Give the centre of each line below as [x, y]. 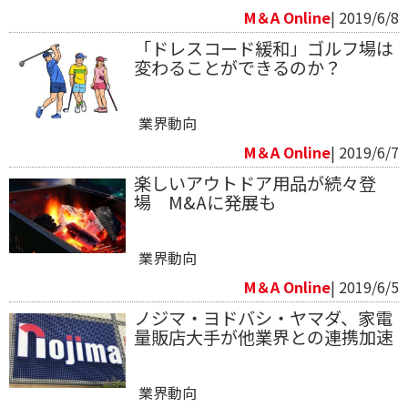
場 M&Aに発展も [204, 202]
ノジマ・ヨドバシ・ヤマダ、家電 [263, 317]
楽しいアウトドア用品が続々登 [255, 183]
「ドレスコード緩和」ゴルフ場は [263, 48]
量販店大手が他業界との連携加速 [263, 337]
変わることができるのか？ [237, 67]
